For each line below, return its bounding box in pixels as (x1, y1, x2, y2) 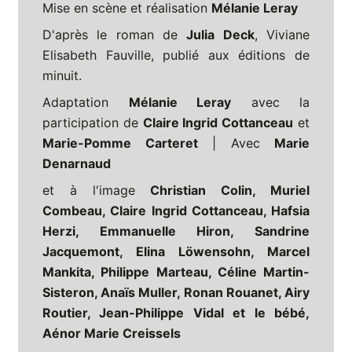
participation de (42, 115, 143, 131)
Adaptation (42, 94, 129, 111)
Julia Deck (186, 27, 255, 43)
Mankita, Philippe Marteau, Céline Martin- (42, 264, 310, 280)
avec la (231, 94, 310, 111)
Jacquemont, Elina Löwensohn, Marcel (42, 244, 310, 260)
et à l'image (42, 182, 135, 199)
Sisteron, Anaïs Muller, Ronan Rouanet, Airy (42, 284, 310, 301)
